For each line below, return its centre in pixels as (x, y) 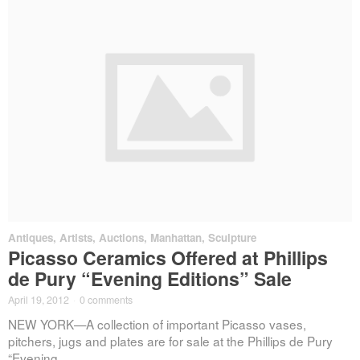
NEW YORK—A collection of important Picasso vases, (157, 323)
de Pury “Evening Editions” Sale (150, 279)
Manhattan (176, 237)
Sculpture (232, 237)
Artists (76, 237)
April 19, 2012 (39, 300)
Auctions (121, 237)
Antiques (31, 237)
